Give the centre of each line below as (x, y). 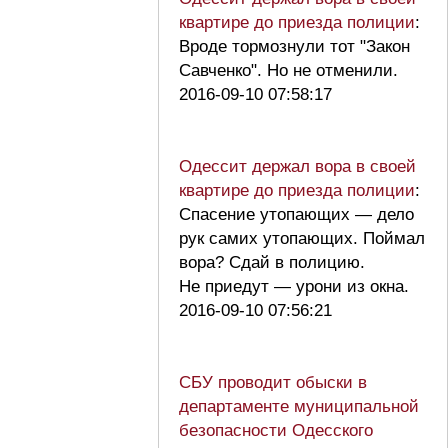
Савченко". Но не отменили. (293, 70)
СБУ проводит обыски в (273, 382)
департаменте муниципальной (299, 406)
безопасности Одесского (276, 430)
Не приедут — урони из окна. (299, 286)
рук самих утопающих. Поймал (302, 238)
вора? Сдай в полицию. (272, 262)
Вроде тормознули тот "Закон (294, 46)
